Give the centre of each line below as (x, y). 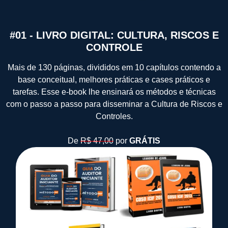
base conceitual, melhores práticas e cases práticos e (114, 80)
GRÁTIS (145, 141)
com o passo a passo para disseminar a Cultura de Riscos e (114, 104)
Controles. (114, 117)
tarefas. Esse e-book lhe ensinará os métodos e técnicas (114, 92)
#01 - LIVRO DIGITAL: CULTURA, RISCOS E (114, 35)
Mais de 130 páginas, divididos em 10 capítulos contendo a (114, 68)
